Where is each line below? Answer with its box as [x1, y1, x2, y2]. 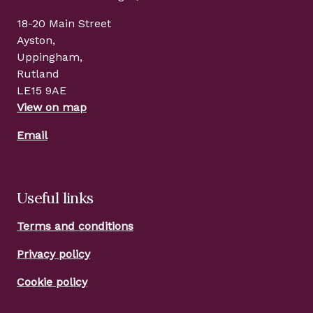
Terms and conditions [17, 219, 133, 233]
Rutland [17, 67, 59, 80]
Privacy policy [17, 247, 90, 261]
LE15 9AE [17, 84, 66, 97]
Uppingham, [17, 50, 82, 64]
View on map [17, 101, 87, 114]
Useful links [17, 188, 94, 208]
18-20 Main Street [17, 17, 111, 30]
